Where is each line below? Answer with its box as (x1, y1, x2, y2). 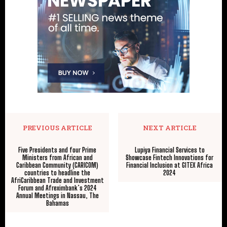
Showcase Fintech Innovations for (126, 153, 214, 162)
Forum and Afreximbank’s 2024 (18, 183, 97, 192)
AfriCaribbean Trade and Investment (11, 176, 104, 184)
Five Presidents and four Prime (18, 145, 97, 154)
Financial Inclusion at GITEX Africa (126, 161, 213, 169)
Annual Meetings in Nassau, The (16, 191, 99, 200)
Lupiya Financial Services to (134, 145, 205, 154)
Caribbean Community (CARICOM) (16, 161, 99, 169)
